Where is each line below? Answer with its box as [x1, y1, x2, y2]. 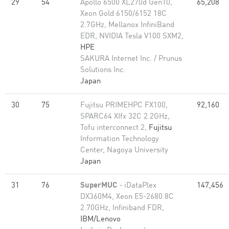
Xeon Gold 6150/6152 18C [80, 10, 167, 18]
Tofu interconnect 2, [80, 124, 149, 132]
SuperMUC [80, 182, 117, 190]
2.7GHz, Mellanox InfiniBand [80, 21, 174, 29]
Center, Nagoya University [80, 147, 168, 154]
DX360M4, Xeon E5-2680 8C [80, 193, 174, 201]
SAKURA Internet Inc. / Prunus [80, 55, 182, 63]
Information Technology [80, 135, 159, 143]
